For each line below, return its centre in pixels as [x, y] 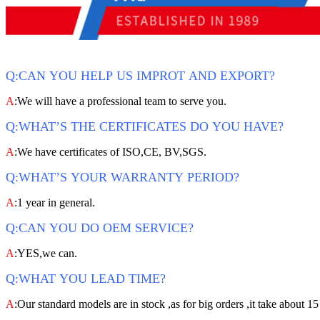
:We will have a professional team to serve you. [120, 101]
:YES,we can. [46, 254]
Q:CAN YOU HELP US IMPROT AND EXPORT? [140, 76]
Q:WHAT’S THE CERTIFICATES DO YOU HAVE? [145, 127]
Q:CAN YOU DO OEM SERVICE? [100, 228]
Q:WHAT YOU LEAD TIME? [86, 279]
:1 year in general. [55, 203]
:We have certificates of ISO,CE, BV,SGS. [110, 152]
